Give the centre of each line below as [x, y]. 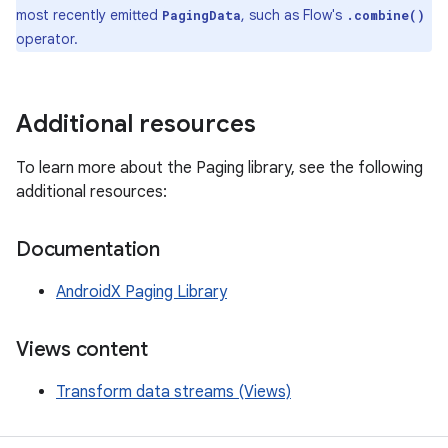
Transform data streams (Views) [173, 392]
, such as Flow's [293, 15]
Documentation [88, 249]
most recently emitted [89, 15]
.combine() [385, 15]
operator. [47, 39]
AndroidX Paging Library [141, 292]
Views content [82, 349]
